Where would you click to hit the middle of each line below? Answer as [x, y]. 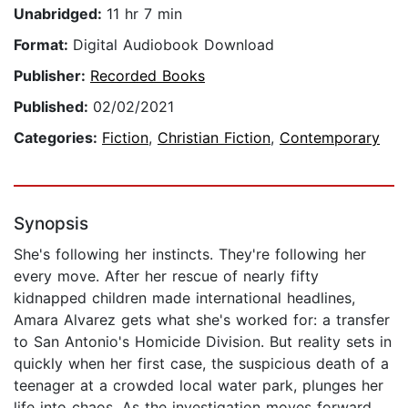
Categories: [58, 138]
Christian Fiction [214, 138]
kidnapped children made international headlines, [184, 298]
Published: [53, 107]
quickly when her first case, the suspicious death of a [201, 364]
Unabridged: [60, 14]
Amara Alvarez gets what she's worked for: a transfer [202, 320]
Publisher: [52, 76]
